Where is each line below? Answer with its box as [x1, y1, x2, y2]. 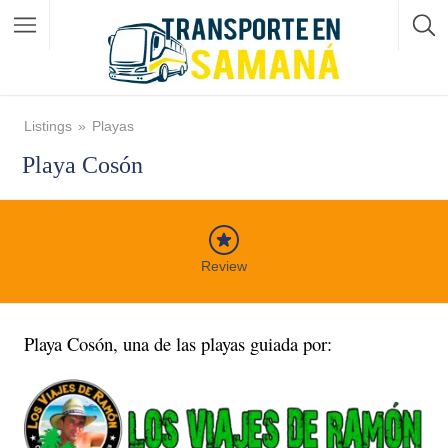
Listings [24, 118, 72, 134]
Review [201, 258, 247, 274]
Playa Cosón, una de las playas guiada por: [24, 331, 338, 356]
